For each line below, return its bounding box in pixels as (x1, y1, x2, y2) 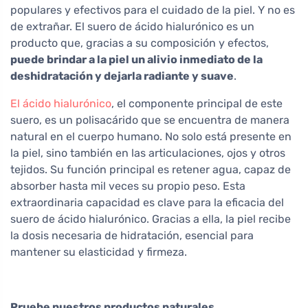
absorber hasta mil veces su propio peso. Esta (10, 179, 245, 192)
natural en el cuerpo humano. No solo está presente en (10, 129, 291, 143)
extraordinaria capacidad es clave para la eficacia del (10, 195, 284, 209)
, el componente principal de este (111, 96, 283, 110)
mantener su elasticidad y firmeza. (10, 245, 187, 258)
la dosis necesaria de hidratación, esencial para (10, 228, 254, 242)
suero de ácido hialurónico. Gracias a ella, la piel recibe (10, 212, 291, 225)
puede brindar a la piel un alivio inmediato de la (10, 52, 263, 66)
